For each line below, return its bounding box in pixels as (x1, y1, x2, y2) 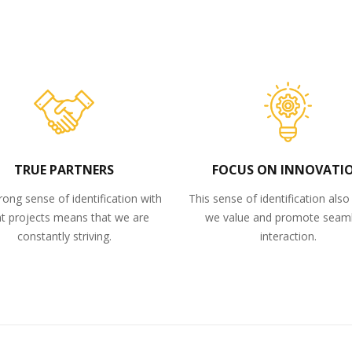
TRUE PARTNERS (14, 161, 114, 178)
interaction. (259, 229, 317, 244)
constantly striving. (16, 229, 112, 244)
